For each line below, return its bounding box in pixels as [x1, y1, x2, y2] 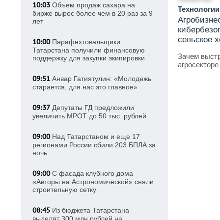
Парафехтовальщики [50, 38, 120, 46]
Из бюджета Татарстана [50, 206, 129, 214]
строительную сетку [32, 186, 96, 193]
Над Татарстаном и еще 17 [50, 133, 140, 140]
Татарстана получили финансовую [32, 46, 145, 54]
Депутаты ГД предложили [50, 104, 134, 111]
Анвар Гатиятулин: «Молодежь [50, 75, 151, 82]
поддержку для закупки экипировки [32, 54, 145, 62]
